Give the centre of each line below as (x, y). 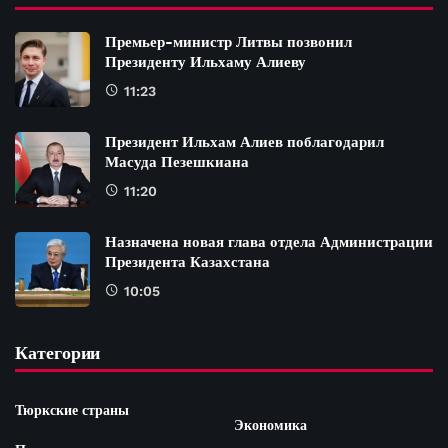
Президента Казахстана (187, 261)
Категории (58, 352)
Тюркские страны (72, 409)
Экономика (270, 424)
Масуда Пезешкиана (177, 161)
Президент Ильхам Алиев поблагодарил (244, 141)
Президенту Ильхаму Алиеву (205, 61)
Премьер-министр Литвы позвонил (228, 41)
